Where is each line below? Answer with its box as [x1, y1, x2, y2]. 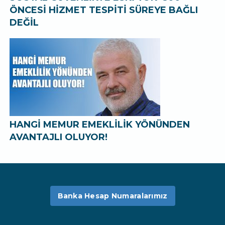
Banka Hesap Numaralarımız [57, 191, 168, 200]
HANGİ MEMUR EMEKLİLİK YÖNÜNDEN [10, 119, 190, 130]
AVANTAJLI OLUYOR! [10, 132, 108, 143]
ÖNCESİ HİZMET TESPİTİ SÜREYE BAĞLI [10, 5, 198, 16]
